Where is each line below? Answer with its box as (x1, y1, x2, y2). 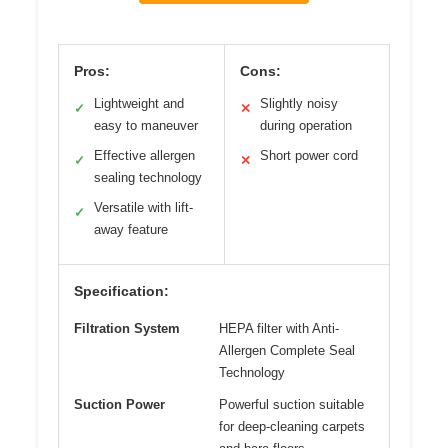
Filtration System (74, 321, 180, 337)
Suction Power (74, 397, 165, 413)
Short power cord (259, 148, 358, 164)
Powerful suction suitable (219, 397, 364, 413)
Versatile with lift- (94, 200, 193, 216)
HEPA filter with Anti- (219, 321, 339, 337)
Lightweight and (94, 96, 184, 112)
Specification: (74, 283, 169, 300)
